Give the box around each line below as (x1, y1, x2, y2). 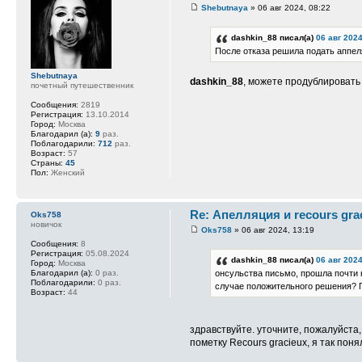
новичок (31, 219, 61, 229)
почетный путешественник (31, 80, 133, 90)
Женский (48, 167, 85, 177)
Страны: (31, 158, 63, 167)
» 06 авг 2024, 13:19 (232, 225, 315, 234)
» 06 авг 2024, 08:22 (248, 3, 331, 12)
